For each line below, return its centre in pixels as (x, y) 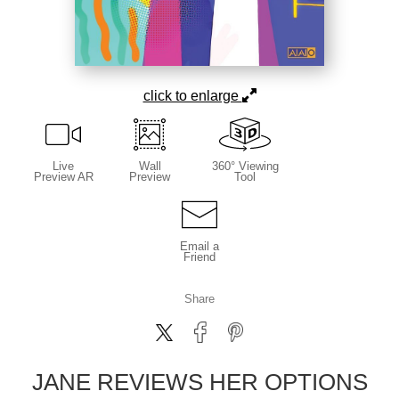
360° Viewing (245, 167)
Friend (199, 257)
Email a (199, 247)
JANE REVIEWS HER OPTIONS (199, 383)
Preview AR (63, 177)
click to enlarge (192, 96)
